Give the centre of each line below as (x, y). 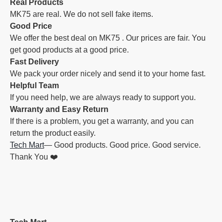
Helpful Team (34, 85)
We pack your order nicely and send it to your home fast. (108, 74)
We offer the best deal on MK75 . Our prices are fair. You (108, 38)
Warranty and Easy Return (59, 109)
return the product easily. (53, 133)
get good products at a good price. (69, 50)
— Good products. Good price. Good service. (122, 145)
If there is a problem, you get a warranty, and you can (102, 121)
